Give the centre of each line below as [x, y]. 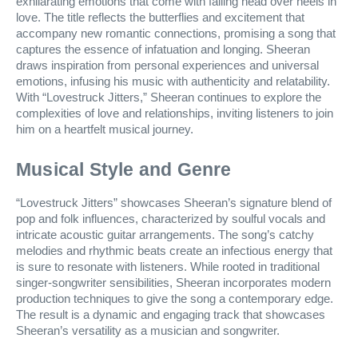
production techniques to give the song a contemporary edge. [175, 298]
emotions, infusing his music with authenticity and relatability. [173, 81]
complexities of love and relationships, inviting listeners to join [175, 113]
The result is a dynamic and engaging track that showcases [171, 314]
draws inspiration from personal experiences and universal [167, 65]
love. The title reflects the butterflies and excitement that [160, 17]
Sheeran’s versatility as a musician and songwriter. [148, 330]
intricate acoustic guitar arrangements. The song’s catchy [165, 235]
